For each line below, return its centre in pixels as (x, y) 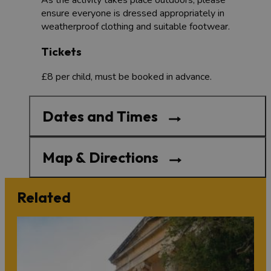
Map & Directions (100, 158)
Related (44, 198)
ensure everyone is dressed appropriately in (133, 13)
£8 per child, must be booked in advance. (126, 77)
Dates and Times (100, 116)
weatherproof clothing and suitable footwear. (135, 26)
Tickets (63, 52)
